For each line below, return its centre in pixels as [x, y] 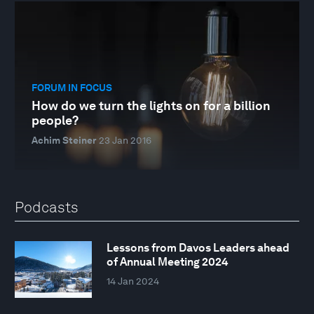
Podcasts [47, 207]
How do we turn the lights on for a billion [151, 106]
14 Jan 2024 [132, 281]
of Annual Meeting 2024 [167, 261]
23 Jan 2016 [125, 141]
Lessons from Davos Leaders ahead [198, 247]
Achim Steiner [64, 141]
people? [55, 121]
